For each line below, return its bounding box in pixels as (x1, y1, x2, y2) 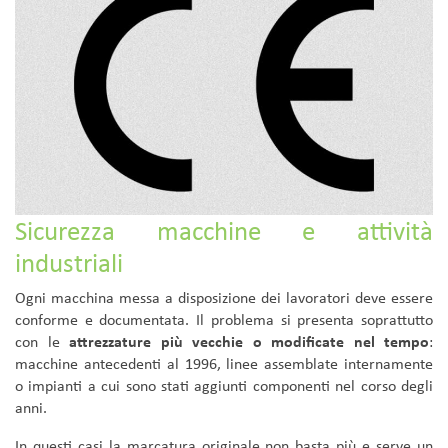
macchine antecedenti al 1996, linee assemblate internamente (15, 353, 433, 373)
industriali (15, 245, 123, 279)
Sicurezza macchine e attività (15, 213, 433, 247)
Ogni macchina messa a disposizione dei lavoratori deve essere (15, 287, 433, 307)
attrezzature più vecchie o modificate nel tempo (69, 331, 429, 351)
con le (15, 331, 69, 351)
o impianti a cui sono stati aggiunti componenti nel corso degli (15, 375, 433, 395)
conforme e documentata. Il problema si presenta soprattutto (15, 309, 433, 329)
